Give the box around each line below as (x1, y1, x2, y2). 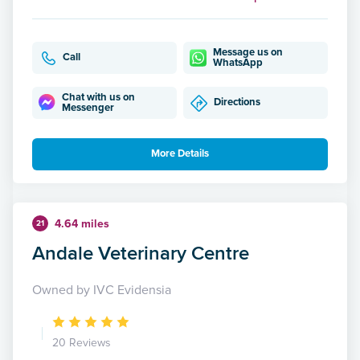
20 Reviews (52, 335, 111, 350)
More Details (151, 147, 209, 161)
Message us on (213, 45, 284, 59)
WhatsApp (213, 55, 264, 69)
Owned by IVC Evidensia (32, 281, 171, 298)
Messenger (62, 100, 115, 114)
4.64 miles (55, 216, 109, 231)
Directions (214, 96, 260, 109)
